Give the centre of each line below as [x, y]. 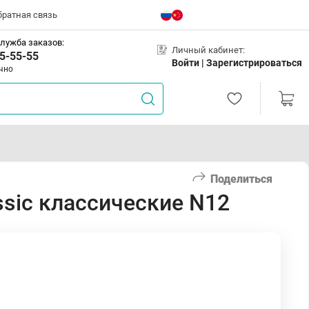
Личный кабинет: [208, 50]
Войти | [189, 62]
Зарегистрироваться [254, 62]
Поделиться [241, 179]
